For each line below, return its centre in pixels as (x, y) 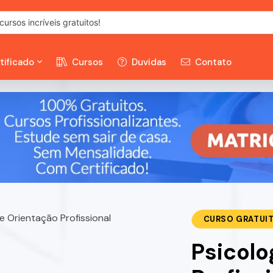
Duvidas (148, 62)
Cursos (86, 62)
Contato (212, 62)
